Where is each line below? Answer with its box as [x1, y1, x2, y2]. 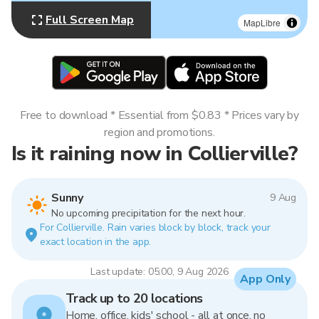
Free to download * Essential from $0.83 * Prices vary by [20, 108, 299, 123]
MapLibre [244, 16, 281, 28]
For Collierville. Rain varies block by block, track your [40, 221, 271, 234]
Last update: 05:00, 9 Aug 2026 [90, 265, 229, 278]
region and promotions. [104, 125, 215, 140]
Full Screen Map [46, 12, 134, 28]
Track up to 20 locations [66, 290, 203, 307]
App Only [240, 271, 291, 287]
